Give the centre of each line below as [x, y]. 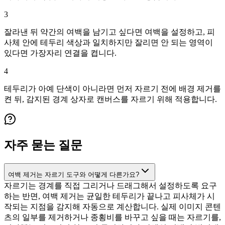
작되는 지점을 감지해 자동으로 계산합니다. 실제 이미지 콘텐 [113, 207]
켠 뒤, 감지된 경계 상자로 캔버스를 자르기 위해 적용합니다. [110, 99]
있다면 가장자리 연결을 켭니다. [60, 53]
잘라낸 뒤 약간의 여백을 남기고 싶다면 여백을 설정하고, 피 [109, 32]
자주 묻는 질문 [43, 145]
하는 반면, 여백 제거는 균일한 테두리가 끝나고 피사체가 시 [109, 196]
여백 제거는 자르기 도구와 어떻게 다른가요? [74, 175]
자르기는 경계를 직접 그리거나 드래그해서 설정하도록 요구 [110, 186]
